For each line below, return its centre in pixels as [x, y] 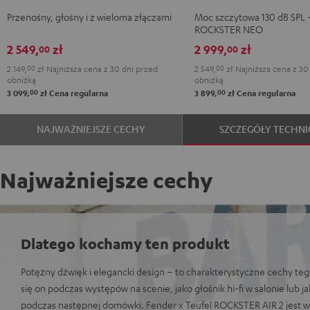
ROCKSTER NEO [228, 29]
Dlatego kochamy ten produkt [125, 243]
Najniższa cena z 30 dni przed [101, 68]
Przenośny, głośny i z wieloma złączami [89, 16]
